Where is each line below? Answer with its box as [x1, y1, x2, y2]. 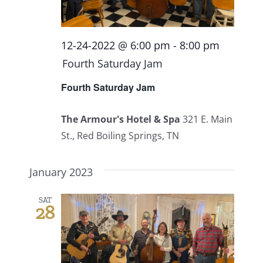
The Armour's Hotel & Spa [60, 113, 183, 126]
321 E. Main [182, 113, 232, 126]
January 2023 [29, 165, 93, 180]
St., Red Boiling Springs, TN [60, 129, 179, 143]
